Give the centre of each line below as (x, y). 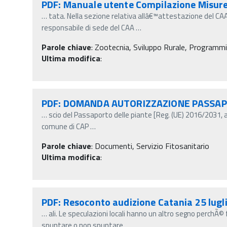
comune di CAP (65, 126)
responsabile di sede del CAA (88, 27)
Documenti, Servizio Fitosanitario (152, 146)
